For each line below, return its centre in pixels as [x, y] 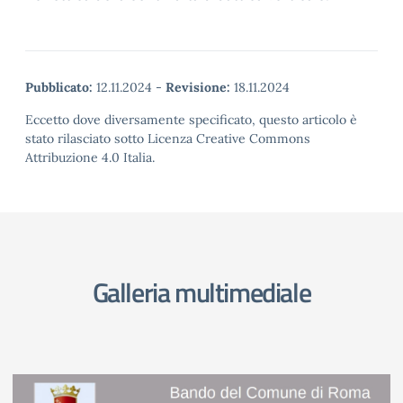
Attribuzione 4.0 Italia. [90, 158]
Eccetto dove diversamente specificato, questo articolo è [191, 120]
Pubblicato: [59, 88]
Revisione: [198, 88]
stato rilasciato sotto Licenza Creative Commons [168, 139]
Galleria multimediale [201, 293]
